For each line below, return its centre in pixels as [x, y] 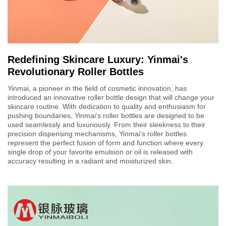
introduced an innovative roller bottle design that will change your [111, 97]
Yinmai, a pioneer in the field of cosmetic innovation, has [97, 88]
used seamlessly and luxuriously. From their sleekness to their [106, 124]
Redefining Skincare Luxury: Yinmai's [98, 59]
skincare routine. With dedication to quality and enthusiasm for [107, 106]
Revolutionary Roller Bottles [76, 71]
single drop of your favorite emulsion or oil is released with [100, 152]
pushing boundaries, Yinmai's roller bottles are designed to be [106, 115]
